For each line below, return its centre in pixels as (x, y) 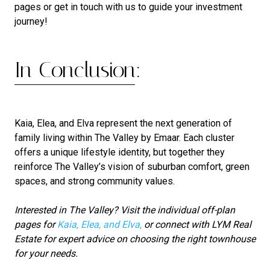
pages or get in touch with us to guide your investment (128, 7)
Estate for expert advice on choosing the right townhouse (135, 239)
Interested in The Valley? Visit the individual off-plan (125, 210)
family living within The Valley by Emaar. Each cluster (124, 138)
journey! (31, 22)
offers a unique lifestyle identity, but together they (120, 152)
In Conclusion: (78, 70)
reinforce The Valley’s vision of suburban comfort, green (132, 167)
